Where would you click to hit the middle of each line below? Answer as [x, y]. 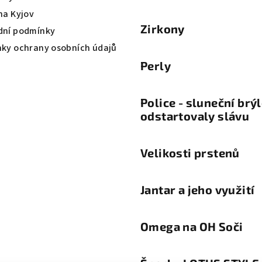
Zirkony [163, 28]
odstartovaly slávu [195, 116]
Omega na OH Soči [192, 226]
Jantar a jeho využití [198, 189]
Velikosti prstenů [190, 152]
